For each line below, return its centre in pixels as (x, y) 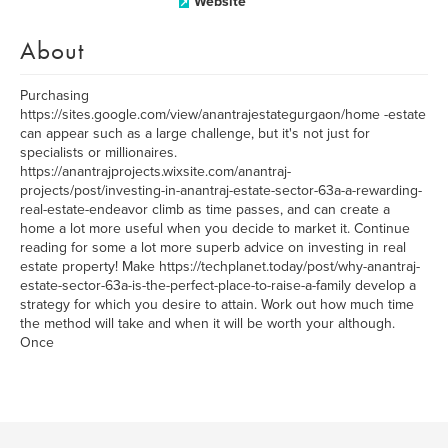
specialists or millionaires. (98, 152)
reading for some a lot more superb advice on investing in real (213, 247)
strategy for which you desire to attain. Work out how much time (217, 304)
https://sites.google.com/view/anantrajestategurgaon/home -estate (223, 114)
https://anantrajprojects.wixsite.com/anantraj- (155, 171)
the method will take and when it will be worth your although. (207, 323)
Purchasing (54, 95)
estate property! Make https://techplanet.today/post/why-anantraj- (220, 266)
